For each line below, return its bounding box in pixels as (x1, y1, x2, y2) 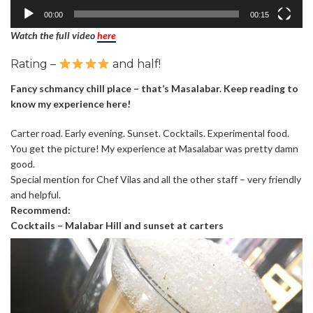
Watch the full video (10, 29, 95, 42)
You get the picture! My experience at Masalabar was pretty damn (10, 143, 298, 155)
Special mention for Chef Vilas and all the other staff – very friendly (10, 173, 301, 186)
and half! (109, 57, 161, 71)
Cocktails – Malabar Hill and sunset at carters (10, 219, 226, 232)
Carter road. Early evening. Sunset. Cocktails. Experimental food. (10, 127, 289, 140)
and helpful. (10, 189, 61, 201)
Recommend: (10, 204, 73, 217)
